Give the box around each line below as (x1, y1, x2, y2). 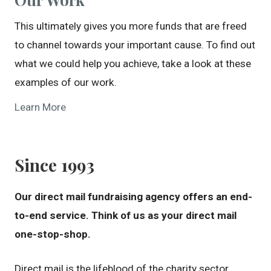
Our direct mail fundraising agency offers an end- (14, 190, 252, 203)
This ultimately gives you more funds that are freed (14, 20, 247, 33)
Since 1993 (14, 154, 94, 177)
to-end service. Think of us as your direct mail (14, 209, 237, 221)
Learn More (14, 101, 66, 114)
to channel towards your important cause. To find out (14, 39, 255, 51)
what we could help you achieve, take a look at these (14, 57, 251, 70)
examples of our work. (14, 76, 117, 89)
